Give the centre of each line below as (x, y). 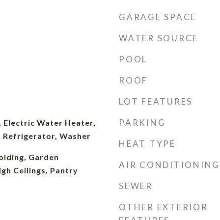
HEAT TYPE (147, 144)
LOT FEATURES (156, 101)
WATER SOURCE (159, 38)
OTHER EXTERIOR (164, 207)
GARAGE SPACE (158, 17)
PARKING (142, 123)
